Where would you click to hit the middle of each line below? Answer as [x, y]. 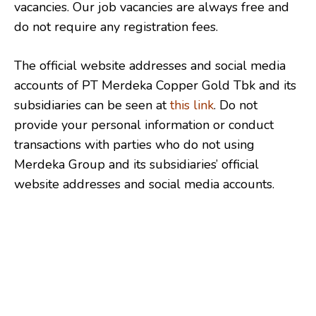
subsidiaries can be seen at [92, 105]
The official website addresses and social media [150, 65]
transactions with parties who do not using [134, 144]
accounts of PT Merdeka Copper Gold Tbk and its [155, 85]
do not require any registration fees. [116, 26]
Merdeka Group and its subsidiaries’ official [136, 164]
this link [192, 105]
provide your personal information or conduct [144, 124]
